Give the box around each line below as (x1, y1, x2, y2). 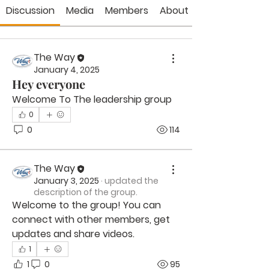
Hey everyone (12, 76, 85, 92)
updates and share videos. (12, 227, 134, 241)
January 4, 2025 (34, 64, 100, 76)
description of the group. (34, 186, 138, 198)
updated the (104, 175, 159, 187)
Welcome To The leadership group (12, 92, 174, 106)
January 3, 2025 (34, 175, 99, 187)
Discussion (5, 4, 55, 17)
